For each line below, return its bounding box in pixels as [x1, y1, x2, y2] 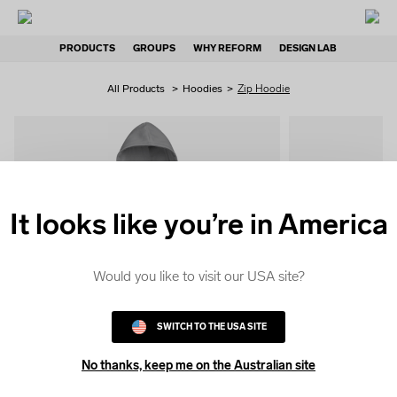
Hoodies [183, 82, 222, 95]
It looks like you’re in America [9, 207, 388, 241]
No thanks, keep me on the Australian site [82, 358, 315, 374]
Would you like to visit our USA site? [92, 268, 305, 284]
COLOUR [355, 249, 394, 261]
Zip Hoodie [237, 82, 290, 95]
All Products [107, 82, 165, 95]
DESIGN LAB [278, 43, 337, 54]
